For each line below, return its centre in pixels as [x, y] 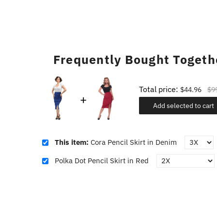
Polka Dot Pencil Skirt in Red [101, 161]
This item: [72, 142]
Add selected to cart [184, 105]
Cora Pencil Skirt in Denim [133, 142]
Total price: [159, 89]
